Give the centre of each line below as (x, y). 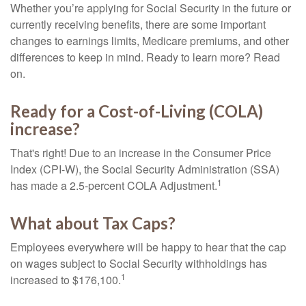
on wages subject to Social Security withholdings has (139, 263)
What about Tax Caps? (93, 223)
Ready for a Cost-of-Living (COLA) (137, 111)
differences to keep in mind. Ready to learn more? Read (145, 57)
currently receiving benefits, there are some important (138, 24)
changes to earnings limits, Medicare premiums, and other (150, 41)
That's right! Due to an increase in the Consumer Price (141, 153)
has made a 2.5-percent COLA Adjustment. (114, 185)
